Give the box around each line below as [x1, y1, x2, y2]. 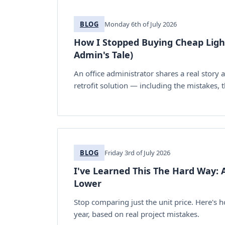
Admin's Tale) [74, 48, 133, 61]
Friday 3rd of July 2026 [104, 148, 171, 157]
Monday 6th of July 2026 [104, 19, 177, 29]
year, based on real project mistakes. [74, 208, 199, 219]
